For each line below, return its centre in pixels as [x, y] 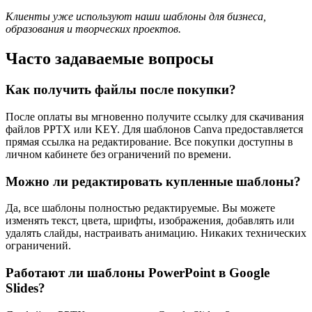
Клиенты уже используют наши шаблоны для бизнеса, [136, 17]
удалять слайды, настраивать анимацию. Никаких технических [156, 233]
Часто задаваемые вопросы [110, 59]
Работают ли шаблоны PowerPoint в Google [138, 273]
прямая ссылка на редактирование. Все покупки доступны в [149, 141]
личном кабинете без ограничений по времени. [118, 154]
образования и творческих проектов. [93, 29]
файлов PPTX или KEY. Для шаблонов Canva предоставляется [154, 129]
